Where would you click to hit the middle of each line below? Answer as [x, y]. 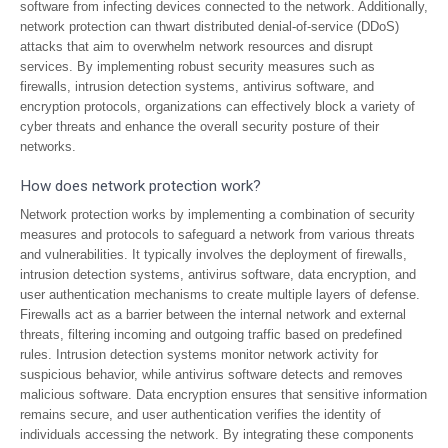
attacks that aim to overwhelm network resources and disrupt [196, 46]
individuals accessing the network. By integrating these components [217, 434]
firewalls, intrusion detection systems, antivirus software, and [197, 86]
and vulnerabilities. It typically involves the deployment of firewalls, [213, 254]
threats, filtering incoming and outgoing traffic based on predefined [211, 334]
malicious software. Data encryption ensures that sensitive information [223, 394]
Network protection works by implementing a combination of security [217, 214]
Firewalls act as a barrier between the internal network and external [213, 314]
